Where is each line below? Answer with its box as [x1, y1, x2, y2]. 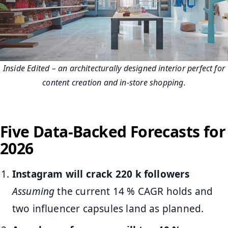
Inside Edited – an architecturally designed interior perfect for [3, 63, 225, 74]
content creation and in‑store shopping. [42, 77, 186, 89]
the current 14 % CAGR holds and [54, 184, 213, 198]
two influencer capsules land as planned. [12, 202, 204, 215]
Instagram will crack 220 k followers [12, 167, 190, 181]
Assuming [12, 184, 55, 198]
